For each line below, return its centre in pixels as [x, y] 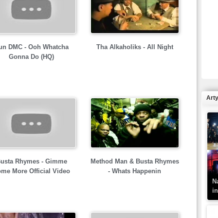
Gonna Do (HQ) [31, 57]
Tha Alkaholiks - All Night [135, 47]
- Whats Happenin [135, 171]
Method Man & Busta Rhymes [135, 161]
